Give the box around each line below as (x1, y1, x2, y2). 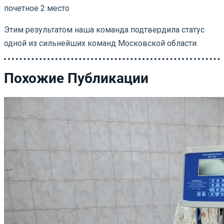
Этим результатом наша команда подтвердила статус (4, 24, 204, 34)
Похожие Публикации (4, 69, 148, 86)
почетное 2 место (4, 3, 69, 13)
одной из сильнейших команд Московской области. (4, 38, 198, 48)
